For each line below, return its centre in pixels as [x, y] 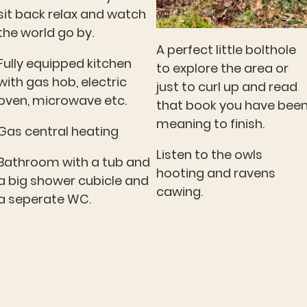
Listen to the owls [209, 155]
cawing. [180, 192]
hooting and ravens [216, 173]
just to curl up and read [227, 87]
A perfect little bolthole [226, 50]
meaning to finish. [212, 124]
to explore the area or [222, 69]
